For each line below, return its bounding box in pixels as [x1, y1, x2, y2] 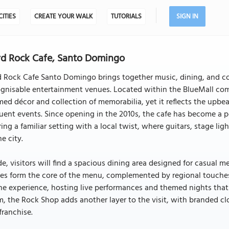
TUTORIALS [110, 11, 142, 22]
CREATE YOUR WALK [34, 11, 93, 22]
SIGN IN [176, 11, 198, 22]
